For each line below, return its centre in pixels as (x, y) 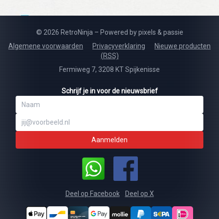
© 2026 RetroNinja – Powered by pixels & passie (109, 32)
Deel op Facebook (92, 193)
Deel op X (139, 193)
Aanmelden (109, 140)
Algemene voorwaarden (46, 46)
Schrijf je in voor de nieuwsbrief (109, 91)
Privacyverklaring (119, 46)
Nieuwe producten (183, 46)
